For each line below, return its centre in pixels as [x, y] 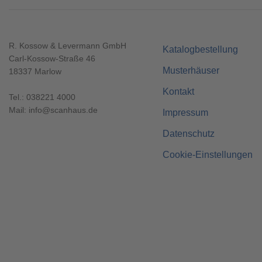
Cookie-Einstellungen [207, 155]
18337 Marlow [35, 71]
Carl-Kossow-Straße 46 [52, 58]
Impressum [185, 113]
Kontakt [178, 92]
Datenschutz [188, 134]
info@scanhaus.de [63, 110]
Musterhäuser [191, 70]
